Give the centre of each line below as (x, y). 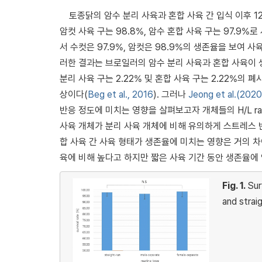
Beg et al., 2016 (120, 94)
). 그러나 (171, 94)
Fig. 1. (235, 185)
